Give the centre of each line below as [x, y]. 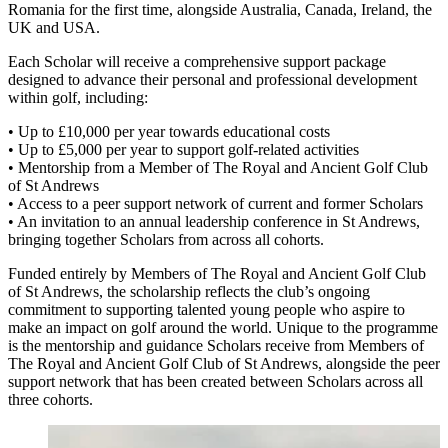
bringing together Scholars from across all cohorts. [168, 239]
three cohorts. [54, 399]
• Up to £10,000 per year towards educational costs [171, 131]
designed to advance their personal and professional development [212, 79]
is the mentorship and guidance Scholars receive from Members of [216, 345]
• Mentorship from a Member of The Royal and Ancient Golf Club [218, 167]
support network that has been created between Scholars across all [215, 381]
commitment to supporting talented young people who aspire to [206, 309]
